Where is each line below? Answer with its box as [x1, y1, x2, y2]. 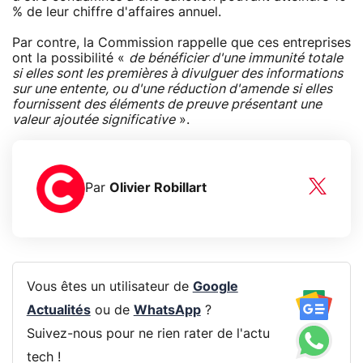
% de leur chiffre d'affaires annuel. [12, 5, 221, 19]
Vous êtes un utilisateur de [26, 280, 193, 294]
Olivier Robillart [109, 181, 207, 195]
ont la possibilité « [12, 51, 129, 65]
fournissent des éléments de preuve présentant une [12, 97, 322, 111]
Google [192, 280, 238, 294]
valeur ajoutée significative [12, 113, 175, 126]
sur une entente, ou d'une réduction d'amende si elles [12, 82, 332, 96]
